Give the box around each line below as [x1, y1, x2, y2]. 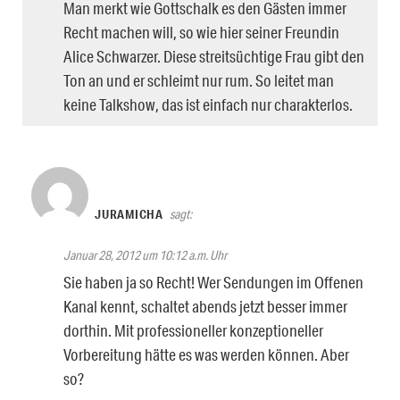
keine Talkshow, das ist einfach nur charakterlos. [63, 94, 353, 114]
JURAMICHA [95, 205, 163, 222]
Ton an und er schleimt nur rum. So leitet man [63, 70, 334, 90]
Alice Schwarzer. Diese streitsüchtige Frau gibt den [63, 46, 364, 66]
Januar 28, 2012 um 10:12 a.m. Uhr [63, 246, 227, 263]
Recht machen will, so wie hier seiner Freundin [63, 21, 339, 42]
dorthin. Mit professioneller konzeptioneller [63, 320, 323, 340]
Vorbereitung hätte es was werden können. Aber [63, 344, 349, 364]
